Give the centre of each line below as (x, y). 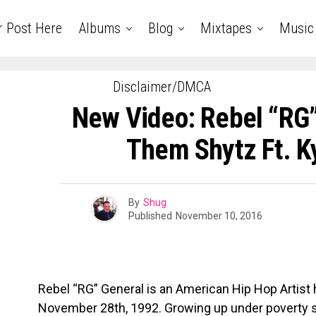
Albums (99, 28)
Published (150, 215)
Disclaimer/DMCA (162, 87)
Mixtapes (226, 28)
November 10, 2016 (219, 215)
